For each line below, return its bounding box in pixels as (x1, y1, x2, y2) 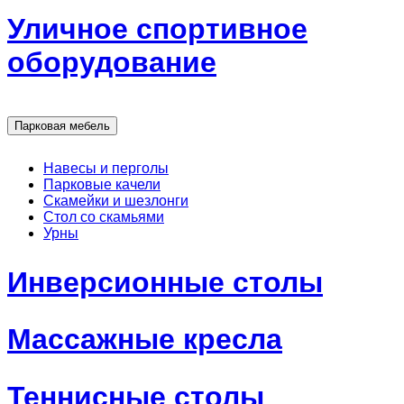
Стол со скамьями (43, 209, 164, 225)
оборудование (7, 45, 216, 78)
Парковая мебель (14, 118, 110, 133)
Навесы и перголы (43, 161, 169, 177)
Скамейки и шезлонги (43, 193, 188, 209)
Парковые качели (43, 177, 161, 193)
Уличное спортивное (7, 12, 308, 45)
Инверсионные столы (7, 265, 323, 298)
